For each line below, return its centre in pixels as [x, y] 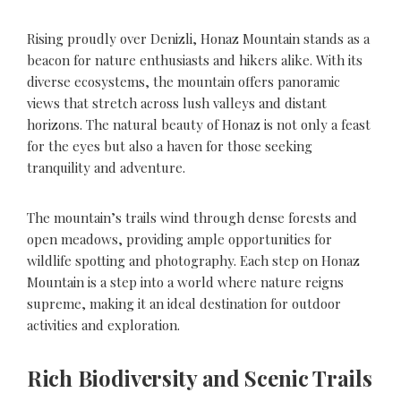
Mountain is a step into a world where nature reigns [185, 282]
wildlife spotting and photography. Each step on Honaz [193, 260]
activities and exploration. [103, 324]
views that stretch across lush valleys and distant [177, 102]
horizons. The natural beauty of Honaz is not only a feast [199, 124]
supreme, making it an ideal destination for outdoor [184, 303]
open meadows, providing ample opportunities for [179, 239]
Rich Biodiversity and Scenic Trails [200, 377]
